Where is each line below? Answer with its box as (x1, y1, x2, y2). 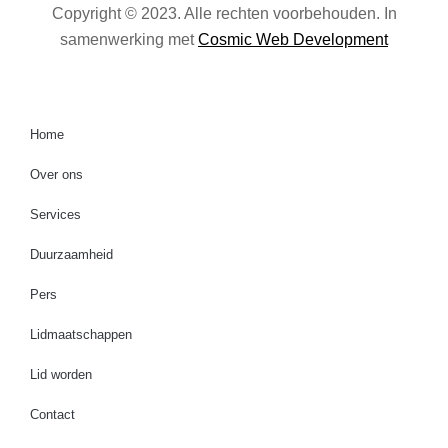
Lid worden (30, 366, 92, 382)
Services (30, 206, 81, 222)
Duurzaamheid (30, 246, 113, 262)
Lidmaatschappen (30, 326, 132, 342)
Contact (30, 406, 75, 422)
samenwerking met (60, 31, 198, 49)
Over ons (30, 166, 83, 182)
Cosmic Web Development (198, 31, 388, 49)
